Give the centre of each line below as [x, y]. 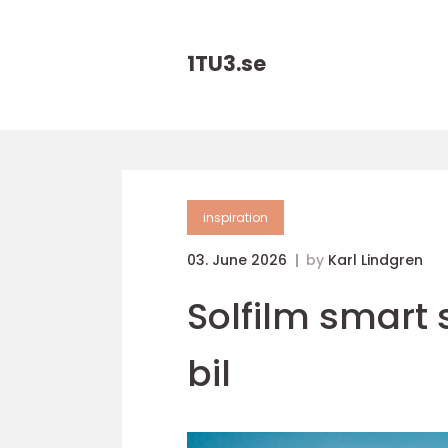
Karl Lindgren [375, 260]
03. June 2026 [239, 260]
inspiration [235, 217]
